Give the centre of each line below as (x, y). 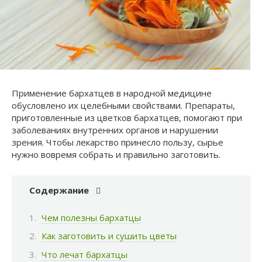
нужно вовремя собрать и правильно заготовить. (116, 155)
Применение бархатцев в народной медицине (112, 93)
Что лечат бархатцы (85, 254)
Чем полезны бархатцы (91, 217)
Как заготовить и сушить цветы (109, 236)
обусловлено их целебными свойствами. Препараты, (123, 106)
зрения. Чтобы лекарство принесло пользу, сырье (118, 142)
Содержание (59, 190)
